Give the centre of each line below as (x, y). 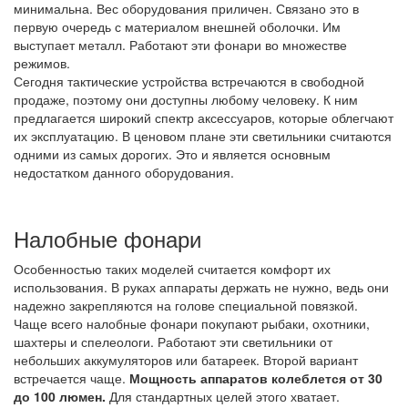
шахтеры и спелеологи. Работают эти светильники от (173, 341)
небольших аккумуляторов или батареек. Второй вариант (186, 359)
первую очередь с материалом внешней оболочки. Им (177, 26)
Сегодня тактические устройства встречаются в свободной (189, 81)
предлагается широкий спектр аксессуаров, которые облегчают (204, 117)
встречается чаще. (70, 377)
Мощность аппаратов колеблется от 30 (254, 377)
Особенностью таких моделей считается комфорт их (172, 268)
